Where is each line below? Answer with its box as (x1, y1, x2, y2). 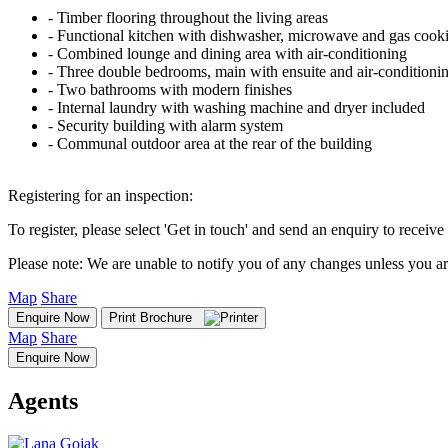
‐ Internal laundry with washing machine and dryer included (48, 99, 425, 117)
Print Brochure (109, 310, 204, 326)
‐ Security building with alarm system (48, 117, 283, 135)
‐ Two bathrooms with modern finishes (48, 81, 292, 99)
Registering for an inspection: (8, 187, 193, 205)
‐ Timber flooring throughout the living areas (48, 9, 328, 27)
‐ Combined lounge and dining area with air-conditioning (48, 45, 407, 63)
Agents (8, 387, 78, 414)
